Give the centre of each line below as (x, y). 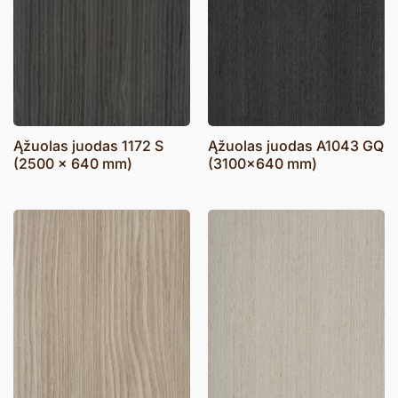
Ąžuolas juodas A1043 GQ (295, 146)
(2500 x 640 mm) (72, 164)
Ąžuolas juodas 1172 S (88, 146)
